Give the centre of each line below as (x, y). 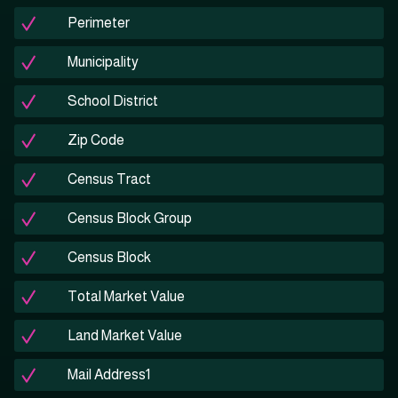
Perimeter (99, 23)
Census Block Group (130, 219)
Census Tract (109, 179)
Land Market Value (125, 336)
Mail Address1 (109, 375)
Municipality (103, 62)
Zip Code (96, 140)
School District (113, 101)
